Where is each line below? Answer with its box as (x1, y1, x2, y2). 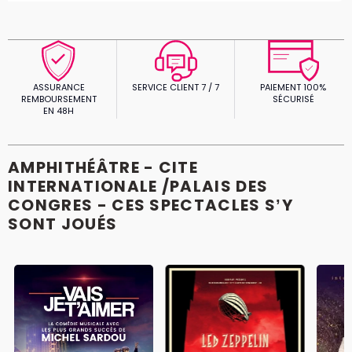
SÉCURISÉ (272, 93, 314, 106)
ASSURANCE (32, 81, 85, 94)
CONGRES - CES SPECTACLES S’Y (8, 193, 293, 216)
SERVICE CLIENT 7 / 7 (132, 81, 220, 94)
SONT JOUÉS (8, 212, 118, 235)
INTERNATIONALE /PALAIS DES (8, 174, 269, 197)
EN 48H (43, 104, 75, 118)
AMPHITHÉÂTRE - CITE (8, 156, 199, 178)
